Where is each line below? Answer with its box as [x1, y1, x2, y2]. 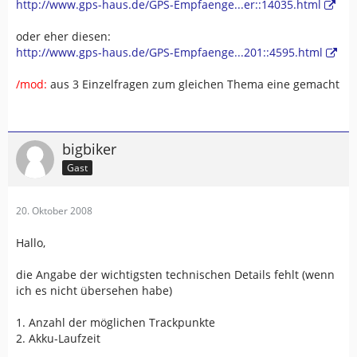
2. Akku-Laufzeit [16, 331, 100, 346]
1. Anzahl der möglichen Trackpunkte [16, 315, 215, 330]
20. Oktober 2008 [16, 204, 92, 218]
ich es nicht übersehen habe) [16, 283, 172, 298]
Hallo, [16, 235, 45, 250]
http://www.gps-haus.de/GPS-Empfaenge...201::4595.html [16, 45, 323, 60]
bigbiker [62, 139, 116, 159]
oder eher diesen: [16, 29, 111, 44]
